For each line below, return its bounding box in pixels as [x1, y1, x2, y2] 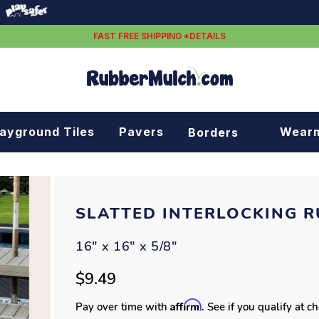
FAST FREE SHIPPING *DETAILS [93, 31, 226, 41]
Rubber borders [196, 152, 296, 167]
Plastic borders [196, 184, 294, 199]
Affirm [170, 298, 202, 311]
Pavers [118, 125, 164, 140]
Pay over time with [75, 300, 171, 314]
